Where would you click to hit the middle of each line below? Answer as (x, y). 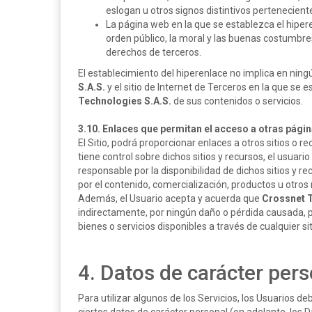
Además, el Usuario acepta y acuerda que (170, 198)
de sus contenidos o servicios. (237, 101)
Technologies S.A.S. (125, 101)
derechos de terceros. (154, 52)
